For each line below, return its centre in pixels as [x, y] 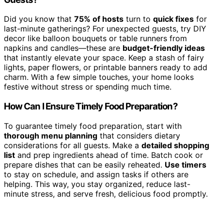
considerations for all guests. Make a [73, 145]
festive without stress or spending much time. [88, 87]
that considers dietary [139, 135]
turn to [138, 19]
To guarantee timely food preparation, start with [93, 126]
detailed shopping [175, 145]
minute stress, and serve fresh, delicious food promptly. [106, 194]
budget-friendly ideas [164, 48]
